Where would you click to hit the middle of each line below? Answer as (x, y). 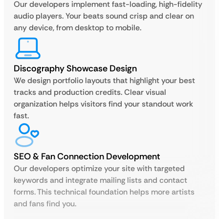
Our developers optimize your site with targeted (99, 168)
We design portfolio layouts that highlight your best (104, 80)
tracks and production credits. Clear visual (90, 92)
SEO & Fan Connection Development (87, 156)
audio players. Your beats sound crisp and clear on (104, 16)
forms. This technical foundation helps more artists (104, 192)
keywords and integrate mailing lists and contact (100, 180)
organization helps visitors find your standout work (103, 104)
